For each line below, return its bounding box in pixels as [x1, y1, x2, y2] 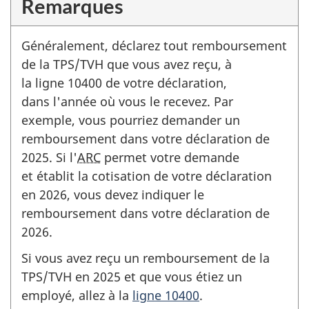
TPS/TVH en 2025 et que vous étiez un [21, 268, 242, 285]
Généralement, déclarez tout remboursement [21, 37, 287, 54]
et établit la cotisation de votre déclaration [21, 167, 272, 184]
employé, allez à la [21, 287, 132, 303]
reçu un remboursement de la [95, 250, 270, 266]
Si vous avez [21, 250, 92, 266]
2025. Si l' [21, 148, 77, 166]
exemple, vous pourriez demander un [21, 111, 240, 128]
